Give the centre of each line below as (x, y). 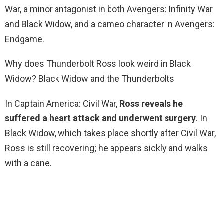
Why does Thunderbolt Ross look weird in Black (98, 64)
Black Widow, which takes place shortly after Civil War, (110, 133)
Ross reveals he (151, 104)
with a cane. (28, 163)
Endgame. (25, 39)
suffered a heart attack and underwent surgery (100, 118)
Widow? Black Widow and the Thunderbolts (90, 79)
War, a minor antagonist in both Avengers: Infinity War (109, 9)
